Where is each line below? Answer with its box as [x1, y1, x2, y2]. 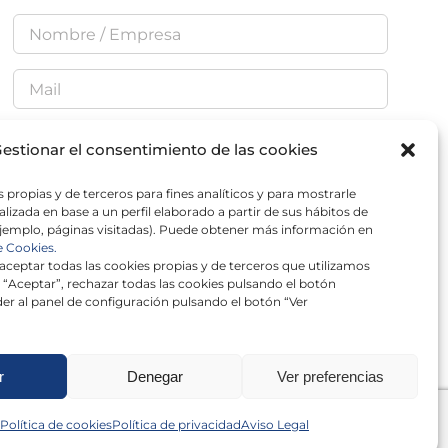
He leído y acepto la [32, 183, 153, 199]
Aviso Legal [241, 417, 309, 432]
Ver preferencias [276, 367, 384, 385]
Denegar [126, 367, 183, 385]
